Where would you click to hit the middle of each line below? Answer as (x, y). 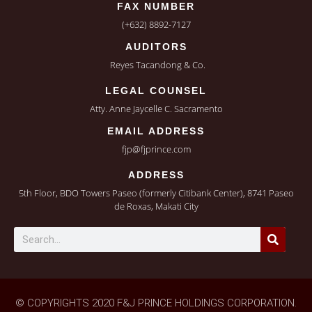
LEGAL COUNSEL (156, 91)
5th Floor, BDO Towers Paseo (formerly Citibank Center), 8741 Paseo (156, 193)
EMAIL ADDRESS (156, 131)
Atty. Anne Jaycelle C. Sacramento (156, 109)
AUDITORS (156, 47)
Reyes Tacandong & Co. (158, 65)
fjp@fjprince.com (156, 149)
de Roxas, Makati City (156, 206)
